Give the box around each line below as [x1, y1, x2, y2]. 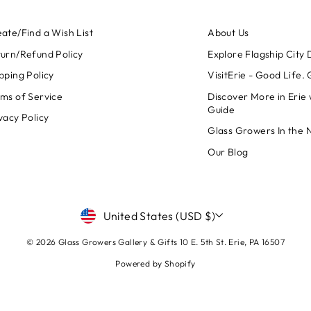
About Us [208, 26, 249, 40]
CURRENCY [76, 203, 171, 224]
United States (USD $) [103, 209, 215, 224]
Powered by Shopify [115, 258, 196, 269]
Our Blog [208, 145, 249, 158]
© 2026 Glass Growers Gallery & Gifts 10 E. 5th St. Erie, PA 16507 [26, 237, 285, 248]
